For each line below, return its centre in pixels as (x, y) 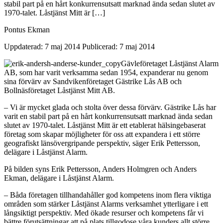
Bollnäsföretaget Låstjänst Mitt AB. (59, 90)
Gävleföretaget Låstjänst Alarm (170, 63)
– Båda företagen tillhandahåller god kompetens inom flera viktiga (108, 195)
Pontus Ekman (27, 29)
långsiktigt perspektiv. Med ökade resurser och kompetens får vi (104, 213)
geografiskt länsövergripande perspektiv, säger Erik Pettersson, (102, 143)
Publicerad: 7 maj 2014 (118, 46)
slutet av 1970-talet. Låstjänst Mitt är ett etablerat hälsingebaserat (105, 125)
